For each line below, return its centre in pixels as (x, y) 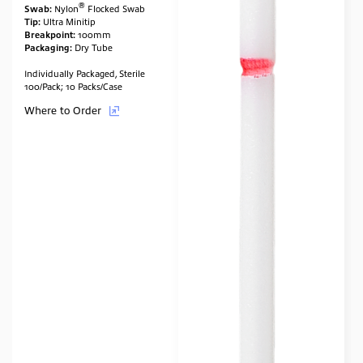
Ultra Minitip (68, 21)
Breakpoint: (50, 34)
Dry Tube (92, 47)
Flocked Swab (115, 8)
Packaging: (48, 47)
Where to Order (64, 109)
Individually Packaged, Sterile (86, 73)
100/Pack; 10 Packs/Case (73, 85)
